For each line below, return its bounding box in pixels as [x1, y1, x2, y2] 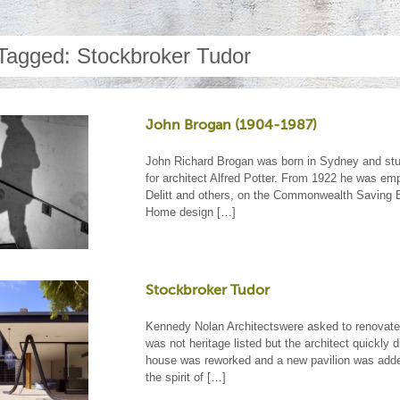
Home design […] [145, 205, 236, 219]
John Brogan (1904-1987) [145, 117, 317, 133]
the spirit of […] [145, 371, 226, 384]
